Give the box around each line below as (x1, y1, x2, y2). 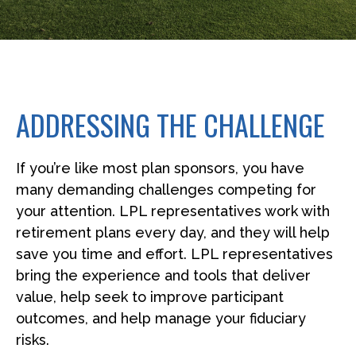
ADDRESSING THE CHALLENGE (16, 103, 325, 145)
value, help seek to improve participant (16, 288, 284, 305)
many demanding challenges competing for (16, 181, 316, 198)
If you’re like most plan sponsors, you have (16, 160, 304, 176)
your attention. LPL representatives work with (16, 203, 330, 219)
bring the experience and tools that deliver (16, 267, 311, 284)
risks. (16, 331, 49, 348)
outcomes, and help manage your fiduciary (16, 310, 306, 327)
